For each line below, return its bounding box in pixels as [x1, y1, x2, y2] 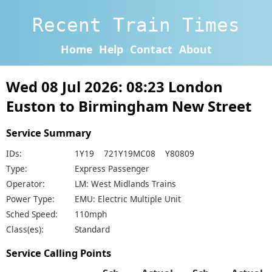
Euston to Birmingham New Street [6, 97, 251, 117]
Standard [75, 223, 110, 235]
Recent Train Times [32, 13, 240, 36]
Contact [129, 41, 172, 56]
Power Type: [6, 192, 55, 205]
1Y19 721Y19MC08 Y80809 [75, 147, 194, 159]
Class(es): [6, 223, 44, 235]
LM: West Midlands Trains [75, 177, 176, 189]
